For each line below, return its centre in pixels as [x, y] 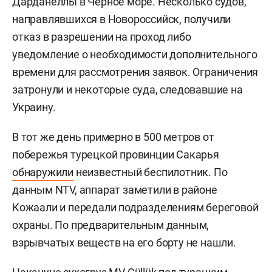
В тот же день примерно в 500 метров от [113, 137]
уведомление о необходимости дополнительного [135, 54]
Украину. [34, 107]
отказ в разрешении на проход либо [102, 36]
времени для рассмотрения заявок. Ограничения [135, 72]
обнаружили [43, 172]
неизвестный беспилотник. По [151, 172]
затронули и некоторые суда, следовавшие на [127, 89]
